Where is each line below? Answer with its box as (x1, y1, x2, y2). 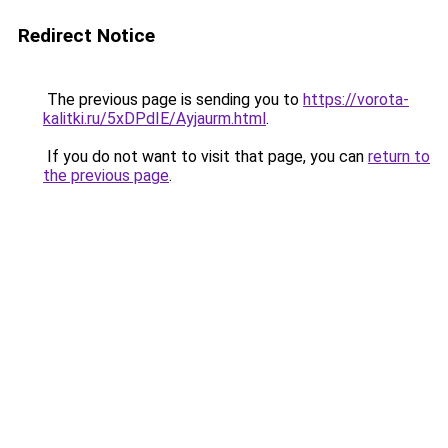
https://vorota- (303, 90, 409, 109)
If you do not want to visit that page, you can (43, 147, 368, 166)
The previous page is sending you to (43, 90, 303, 109)
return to (368, 147, 430, 166)
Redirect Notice (18, 24, 155, 47)
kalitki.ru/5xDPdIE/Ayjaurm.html (43, 109, 266, 128)
